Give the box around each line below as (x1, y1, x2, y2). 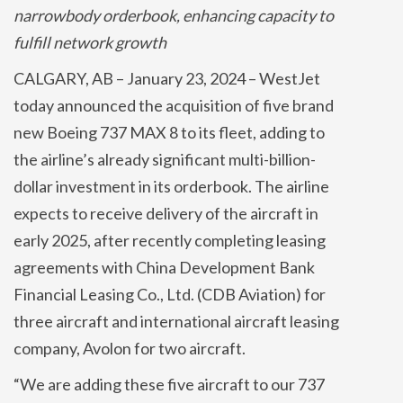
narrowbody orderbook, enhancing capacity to (13, 4, 334, 25)
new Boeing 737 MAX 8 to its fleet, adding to (13, 121, 325, 142)
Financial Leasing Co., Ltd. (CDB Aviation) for (13, 283, 326, 304)
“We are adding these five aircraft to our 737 (13, 373, 325, 394)
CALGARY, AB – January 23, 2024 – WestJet (13, 67, 320, 88)
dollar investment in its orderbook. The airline (13, 175, 329, 196)
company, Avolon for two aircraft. (13, 337, 246, 358)
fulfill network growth (13, 31, 166, 52)
